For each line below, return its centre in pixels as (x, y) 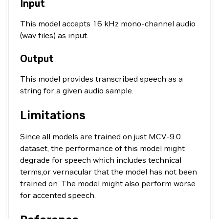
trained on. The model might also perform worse (108, 183)
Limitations (53, 115)
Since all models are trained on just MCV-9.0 (100, 136)
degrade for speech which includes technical (101, 160)
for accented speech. (58, 195)
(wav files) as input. (54, 35)
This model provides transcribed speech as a (101, 79)
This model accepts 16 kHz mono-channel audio (108, 23)
